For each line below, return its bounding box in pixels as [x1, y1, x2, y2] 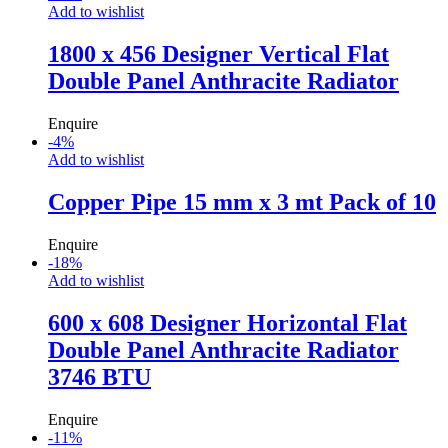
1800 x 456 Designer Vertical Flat [48, 41, 389, 68]
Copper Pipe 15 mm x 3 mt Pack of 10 [48, 188, 436, 215]
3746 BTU [48, 363, 151, 390]
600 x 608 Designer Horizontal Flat [48, 309, 407, 336]
